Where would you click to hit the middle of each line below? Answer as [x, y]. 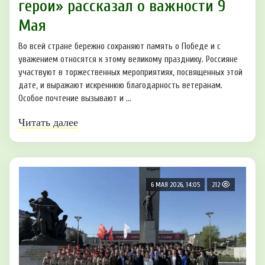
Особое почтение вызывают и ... [75, 98]
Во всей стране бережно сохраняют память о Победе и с [119, 46]
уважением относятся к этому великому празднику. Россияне [128, 59]
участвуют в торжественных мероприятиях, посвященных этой [130, 72]
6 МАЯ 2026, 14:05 [175, 184]
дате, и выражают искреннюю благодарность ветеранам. [120, 85]
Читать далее [48, 122]
